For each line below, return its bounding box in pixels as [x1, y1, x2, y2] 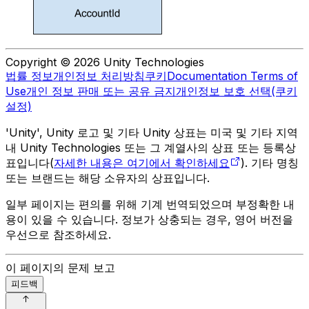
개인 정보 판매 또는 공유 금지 [26, 84, 176, 99]
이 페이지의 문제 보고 [6, 261, 115, 275]
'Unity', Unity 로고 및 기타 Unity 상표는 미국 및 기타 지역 [6, 126, 298, 140]
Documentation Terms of [167, 69, 298, 83]
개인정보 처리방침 [53, 69, 145, 83]
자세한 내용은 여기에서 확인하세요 [54, 156, 230, 170]
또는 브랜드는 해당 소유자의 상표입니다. [6, 171, 210, 186]
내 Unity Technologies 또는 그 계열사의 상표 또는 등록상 [6, 141, 296, 155]
